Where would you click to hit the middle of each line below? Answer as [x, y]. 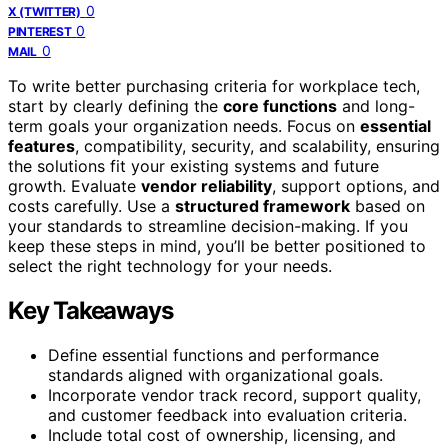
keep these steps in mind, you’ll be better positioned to [217, 245]
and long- [376, 105]
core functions [280, 105]
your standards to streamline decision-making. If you [208, 225]
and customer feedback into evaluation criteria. [227, 414]
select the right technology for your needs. [170, 265]
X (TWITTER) [44, 11]
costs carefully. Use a [91, 205]
